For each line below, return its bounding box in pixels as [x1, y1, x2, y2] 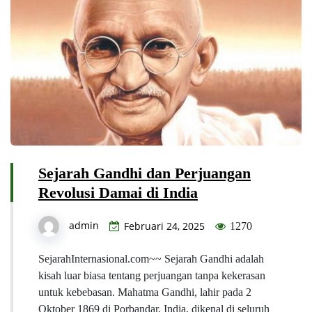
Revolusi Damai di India [38, 183, 198, 201]
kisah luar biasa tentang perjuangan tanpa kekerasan [38, 269, 265, 281]
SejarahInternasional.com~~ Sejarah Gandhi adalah [38, 252, 264, 265]
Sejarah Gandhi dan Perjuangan [38, 164, 251, 182]
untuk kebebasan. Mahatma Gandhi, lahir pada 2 [38, 286, 251, 298]
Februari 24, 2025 [124, 219, 205, 233]
